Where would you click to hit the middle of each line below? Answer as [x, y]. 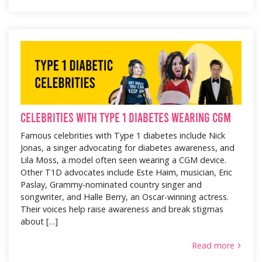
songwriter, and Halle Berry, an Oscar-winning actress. [125, 196]
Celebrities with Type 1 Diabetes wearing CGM [126, 117]
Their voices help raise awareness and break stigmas [122, 209]
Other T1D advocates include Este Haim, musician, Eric [126, 172]
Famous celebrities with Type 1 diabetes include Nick [123, 135]
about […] [39, 221]
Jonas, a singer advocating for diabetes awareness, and [127, 147]
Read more [213, 246]
